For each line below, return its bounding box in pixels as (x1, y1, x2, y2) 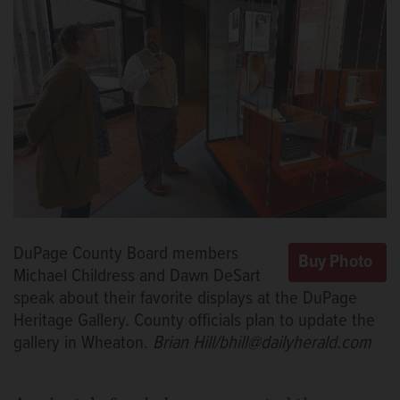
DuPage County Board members (13, 242, 238, 267)
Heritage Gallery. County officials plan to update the (13, 309, 375, 334)
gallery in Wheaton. (13, 331, 153, 356)
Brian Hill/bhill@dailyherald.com (153, 331, 371, 356)
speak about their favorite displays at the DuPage (13, 287, 357, 312)
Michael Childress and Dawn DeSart (13, 264, 261, 289)
